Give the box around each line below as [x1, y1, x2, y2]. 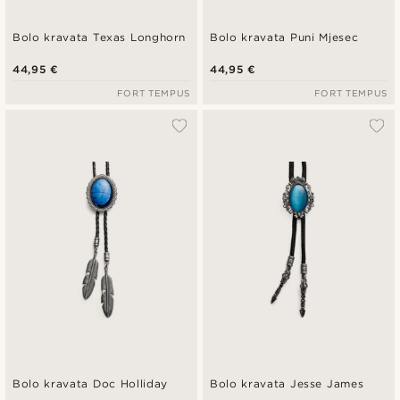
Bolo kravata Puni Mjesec [210, 30, 359, 45]
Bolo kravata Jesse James [210, 377, 364, 391]
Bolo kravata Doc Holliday [12, 377, 168, 391]
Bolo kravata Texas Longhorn [12, 30, 187, 45]
